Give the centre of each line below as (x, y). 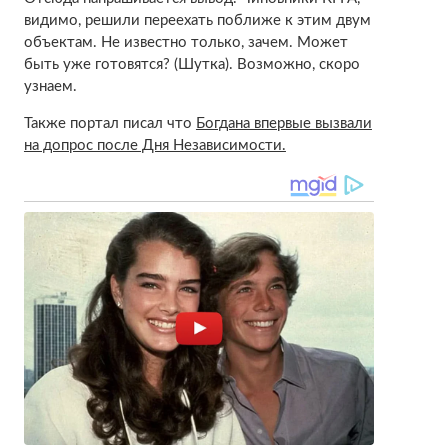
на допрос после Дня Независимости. (154, 145)
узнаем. (50, 86)
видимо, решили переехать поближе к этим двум (197, 20)
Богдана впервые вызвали (283, 123)
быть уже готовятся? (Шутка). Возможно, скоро (191, 64)
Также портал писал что (109, 123)
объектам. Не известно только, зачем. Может (185, 42)
